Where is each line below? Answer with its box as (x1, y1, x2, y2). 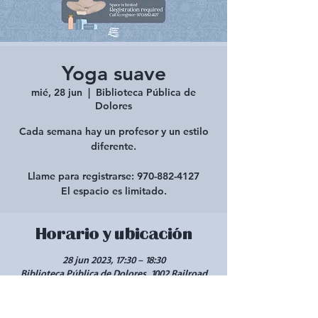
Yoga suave (61, 61, 166, 85)
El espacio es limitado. (60, 185, 167, 197)
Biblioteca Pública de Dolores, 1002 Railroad (20, 268, 207, 280)
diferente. (91, 140, 136, 153)
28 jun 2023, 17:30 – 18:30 (62, 255, 165, 266)
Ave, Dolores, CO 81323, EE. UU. (49, 282, 178, 293)
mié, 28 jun (31, 86, 82, 99)
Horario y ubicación (35, 224, 192, 243)
